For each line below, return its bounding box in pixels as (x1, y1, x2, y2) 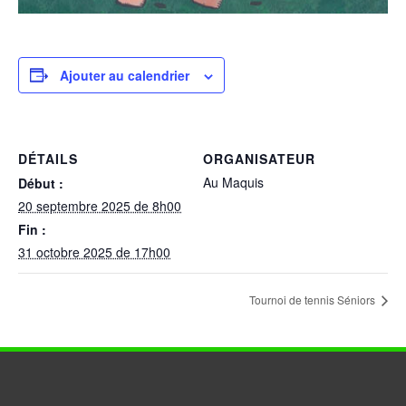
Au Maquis (203, 172, 264, 191)
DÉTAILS (18, 149, 78, 168)
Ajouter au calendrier (60, 65, 189, 84)
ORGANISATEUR (203, 149, 315, 168)
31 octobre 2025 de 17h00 (18, 242, 170, 261)
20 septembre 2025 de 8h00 (18, 196, 181, 215)
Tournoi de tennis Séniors (249, 292, 378, 308)
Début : (18, 173, 63, 192)
